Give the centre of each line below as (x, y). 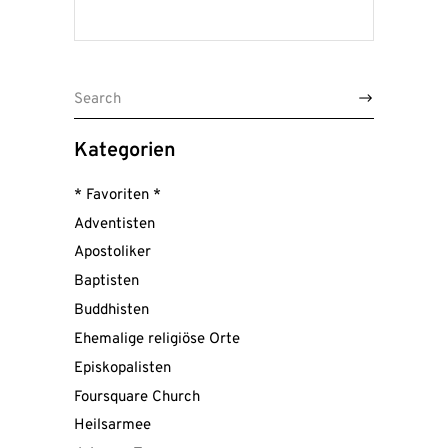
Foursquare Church (137, 397)
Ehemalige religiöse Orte (157, 339)
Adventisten (114, 224)
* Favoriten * (117, 195)
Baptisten (106, 282)
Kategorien (125, 150)
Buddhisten (111, 311)
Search (96, 90)
